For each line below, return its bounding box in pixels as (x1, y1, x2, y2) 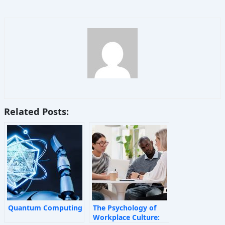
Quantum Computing (8, 202, 82, 212)
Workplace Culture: (92, 212, 160, 222)
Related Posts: (4, 105, 69, 118)
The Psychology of (92, 202, 156, 212)
